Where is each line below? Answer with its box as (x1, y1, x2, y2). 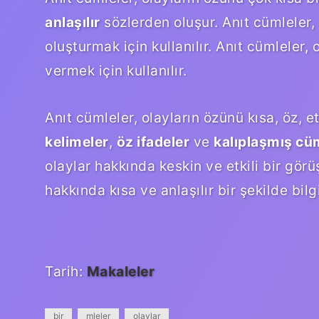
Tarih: (45, 262, 87, 280)
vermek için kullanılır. (45, 61, 187, 79)
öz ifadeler (116, 132, 189, 150)
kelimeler (45, 132, 109, 150)
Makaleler (86, 262, 155, 280)
